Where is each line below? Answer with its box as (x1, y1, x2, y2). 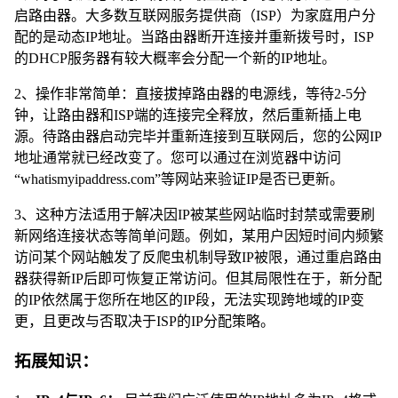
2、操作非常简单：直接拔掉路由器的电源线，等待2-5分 (14, 86, 367, 102)
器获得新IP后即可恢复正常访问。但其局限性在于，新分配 (14, 271, 382, 287)
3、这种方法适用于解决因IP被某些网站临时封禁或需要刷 (14, 207, 375, 223)
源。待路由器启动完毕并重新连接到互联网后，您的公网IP (14, 129, 382, 145)
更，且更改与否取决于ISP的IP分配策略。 (14, 314, 275, 330)
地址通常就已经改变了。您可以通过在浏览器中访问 (14, 150, 341, 166)
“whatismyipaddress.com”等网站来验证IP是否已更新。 (14, 171, 344, 187)
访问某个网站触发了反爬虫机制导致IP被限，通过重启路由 (14, 250, 382, 266)
